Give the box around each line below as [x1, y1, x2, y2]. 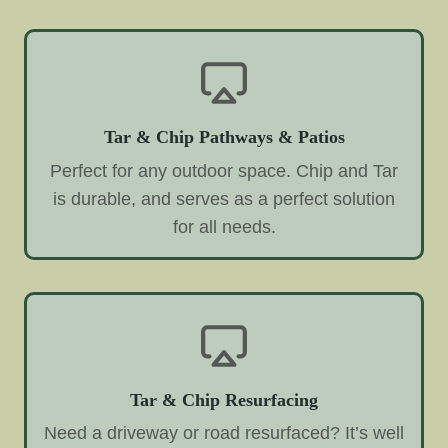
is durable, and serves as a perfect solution [53, 188, 395, 209]
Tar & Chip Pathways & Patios [103, 126, 345, 147]
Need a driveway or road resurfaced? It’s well [44, 423, 404, 444]
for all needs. [172, 216, 276, 237]
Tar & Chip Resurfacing [130, 389, 318, 410]
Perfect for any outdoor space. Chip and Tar [50, 160, 398, 181]
